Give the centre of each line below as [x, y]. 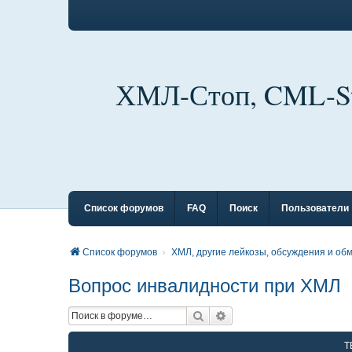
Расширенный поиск [280, 315]
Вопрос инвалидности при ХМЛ [205, 286]
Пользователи [315, 208]
